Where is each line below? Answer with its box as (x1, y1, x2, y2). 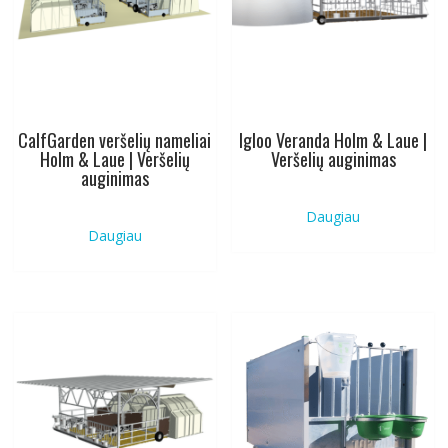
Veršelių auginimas (270, 145, 396, 172)
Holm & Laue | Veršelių (39, 145, 190, 172)
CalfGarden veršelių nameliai (18, 126, 212, 153)
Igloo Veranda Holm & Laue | (239, 126, 428, 153)
